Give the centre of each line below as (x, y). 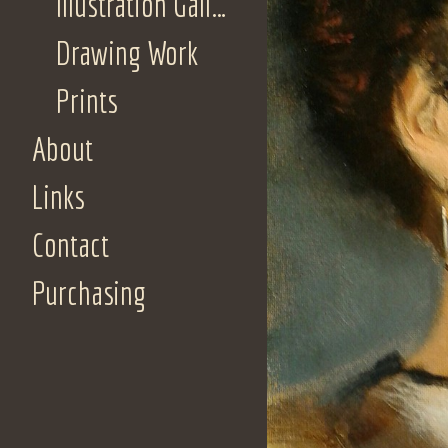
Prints (87, 101)
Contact (70, 245)
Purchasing (89, 293)
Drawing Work (127, 53)
